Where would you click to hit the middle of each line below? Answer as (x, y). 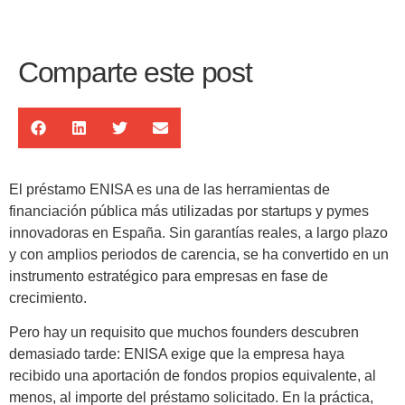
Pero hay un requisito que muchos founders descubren (184, 333)
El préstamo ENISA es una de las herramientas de (170, 189)
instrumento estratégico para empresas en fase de (169, 276)
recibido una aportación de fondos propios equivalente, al (193, 376)
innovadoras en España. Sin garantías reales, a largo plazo (198, 232)
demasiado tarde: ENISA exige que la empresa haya (177, 354)
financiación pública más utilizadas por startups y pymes (189, 211)
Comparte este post (135, 72)
